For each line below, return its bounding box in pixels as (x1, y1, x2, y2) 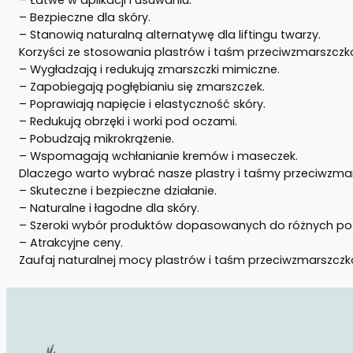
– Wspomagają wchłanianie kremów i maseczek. (19, 147, 298, 164)
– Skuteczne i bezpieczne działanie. (19, 182, 217, 199)
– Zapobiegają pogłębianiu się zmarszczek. (19, 78, 265, 95)
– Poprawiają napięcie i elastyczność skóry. (19, 95, 266, 112)
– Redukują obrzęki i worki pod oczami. (19, 113, 237, 129)
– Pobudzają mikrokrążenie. (19, 130, 174, 147)
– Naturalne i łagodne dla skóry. (19, 199, 199, 216)
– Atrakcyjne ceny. (19, 234, 123, 251)
